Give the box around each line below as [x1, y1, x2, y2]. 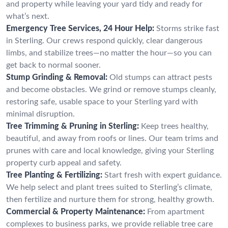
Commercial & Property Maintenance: [6, 207, 145, 216]
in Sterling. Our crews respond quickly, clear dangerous [6, 36, 203, 45]
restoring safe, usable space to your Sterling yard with [6, 97, 198, 106]
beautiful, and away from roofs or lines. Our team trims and [6, 134, 218, 142]
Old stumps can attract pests [109, 73, 212, 81]
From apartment [147, 207, 205, 216]
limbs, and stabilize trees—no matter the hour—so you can [6, 48, 212, 57]
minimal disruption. [6, 109, 75, 118]
